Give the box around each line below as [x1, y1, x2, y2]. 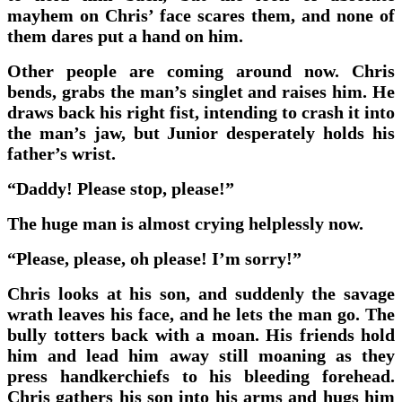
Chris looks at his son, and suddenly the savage [7, 283, 395, 303]
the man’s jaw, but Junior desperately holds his [7, 122, 395, 143]
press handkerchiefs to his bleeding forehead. [7, 365, 395, 386]
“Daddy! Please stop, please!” [7, 178, 234, 198]
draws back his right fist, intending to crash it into [7, 101, 395, 122]
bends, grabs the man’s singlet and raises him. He [7, 81, 395, 101]
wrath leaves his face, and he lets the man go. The [7, 303, 395, 324]
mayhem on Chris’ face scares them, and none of [7, 4, 395, 25]
